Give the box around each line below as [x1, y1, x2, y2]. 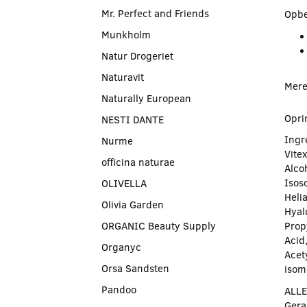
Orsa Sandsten [101, 260, 169, 275]
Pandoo [101, 282, 136, 296]
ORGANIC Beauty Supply [101, 218, 216, 232]
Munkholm [101, 27, 151, 41]
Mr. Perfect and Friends [101, 5, 209, 20]
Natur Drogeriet [101, 48, 173, 62]
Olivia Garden [101, 197, 164, 211]
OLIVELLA [101, 175, 147, 190]
